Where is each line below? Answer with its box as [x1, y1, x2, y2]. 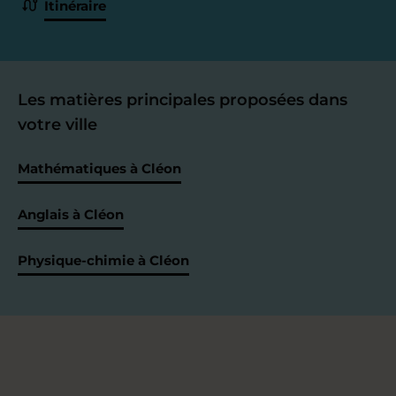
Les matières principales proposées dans [18, 89, 347, 110]
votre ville [18, 114, 97, 134]
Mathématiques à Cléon [18, 159, 181, 177]
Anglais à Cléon [18, 205, 124, 223]
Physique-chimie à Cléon [18, 251, 189, 269]
